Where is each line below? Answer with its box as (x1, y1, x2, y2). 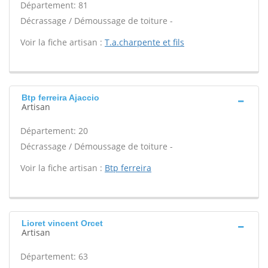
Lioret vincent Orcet (22, 218, 103, 228)
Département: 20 (20, 125, 88, 136)
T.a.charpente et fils (105, 36, 184, 48)
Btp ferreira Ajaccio (22, 93, 99, 102)
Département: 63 (20, 251, 88, 262)
